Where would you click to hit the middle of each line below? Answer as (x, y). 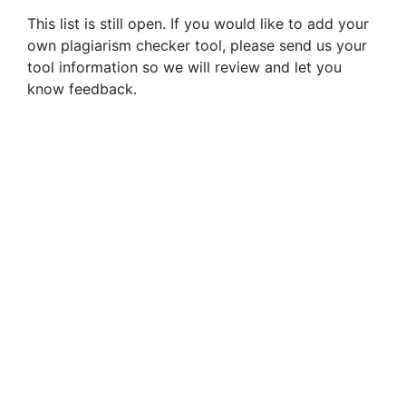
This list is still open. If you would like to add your (198, 23)
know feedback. (82, 88)
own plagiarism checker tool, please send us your (197, 45)
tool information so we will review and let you (184, 67)
